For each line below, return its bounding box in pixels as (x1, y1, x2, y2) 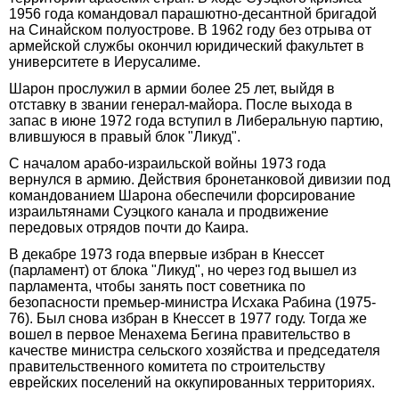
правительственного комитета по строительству (9, 358, 325, 374)
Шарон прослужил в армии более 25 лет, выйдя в (9, 80, 335, 96)
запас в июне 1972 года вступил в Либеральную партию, (9, 112, 383, 128)
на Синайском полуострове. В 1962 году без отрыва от (9, 21, 371, 37)
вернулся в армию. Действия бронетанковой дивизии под (9, 171, 390, 187)
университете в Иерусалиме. (9, 53, 200, 69)
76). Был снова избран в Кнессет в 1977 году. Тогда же (9, 310, 367, 326)
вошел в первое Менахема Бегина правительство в (9, 326, 351, 342)
